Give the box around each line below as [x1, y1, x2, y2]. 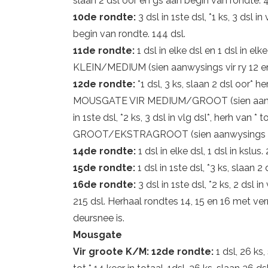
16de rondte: [73, 179, 138, 190]
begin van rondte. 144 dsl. [73, 28, 185, 39]
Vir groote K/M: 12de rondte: [73, 246, 216, 257]
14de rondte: [73, 145, 138, 157]
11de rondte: [73, 45, 137, 56]
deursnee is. [73, 212, 124, 224]
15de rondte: [73, 162, 138, 173]
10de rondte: [73, 11, 138, 23]
